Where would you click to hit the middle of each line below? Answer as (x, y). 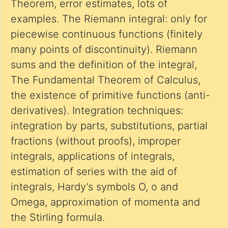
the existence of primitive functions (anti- (110, 95)
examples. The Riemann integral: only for (109, 19)
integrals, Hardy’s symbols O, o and (94, 187)
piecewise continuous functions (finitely (107, 34)
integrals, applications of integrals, (93, 156)
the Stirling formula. (58, 217)
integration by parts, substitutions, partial (109, 126)
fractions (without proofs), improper (96, 141)
